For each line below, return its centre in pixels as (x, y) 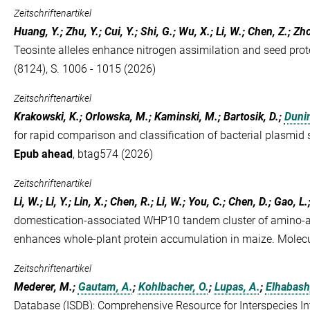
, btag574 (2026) (112, 154)
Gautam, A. (105, 287)
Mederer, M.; (46, 287)
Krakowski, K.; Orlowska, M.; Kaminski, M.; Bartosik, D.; (149, 117)
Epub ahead (43, 154)
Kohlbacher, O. (173, 287)
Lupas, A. (237, 287)
